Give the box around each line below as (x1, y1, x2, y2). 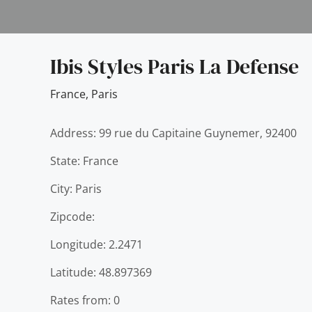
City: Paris (50, 181, 102, 196)
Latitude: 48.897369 (50, 265, 152, 280)
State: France (50, 153, 118, 169)
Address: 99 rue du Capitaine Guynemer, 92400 (50, 125, 297, 141)
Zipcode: (50, 209, 95, 224)
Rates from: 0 (50, 292, 120, 308)
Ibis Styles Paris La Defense (50, 52, 299, 81)
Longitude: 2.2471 (50, 237, 143, 252)
